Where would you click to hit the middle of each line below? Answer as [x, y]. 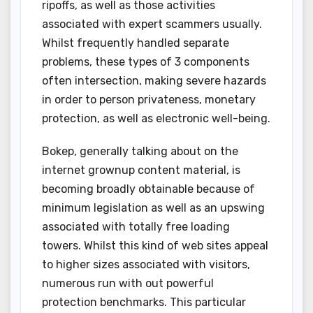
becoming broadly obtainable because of [148, 189]
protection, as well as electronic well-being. [156, 119]
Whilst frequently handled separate [136, 43]
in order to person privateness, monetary [149, 100]
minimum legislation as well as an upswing [153, 208]
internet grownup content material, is [141, 170]
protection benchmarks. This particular [144, 303]
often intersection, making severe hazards [154, 81]
